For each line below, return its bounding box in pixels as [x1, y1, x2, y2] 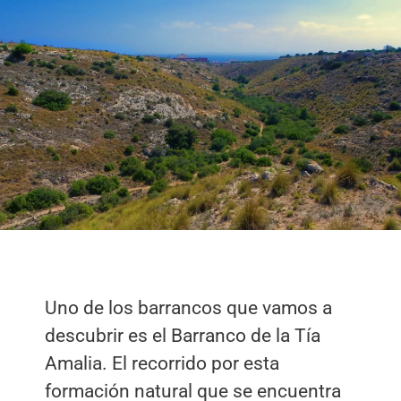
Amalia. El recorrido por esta [45, 352, 279, 374]
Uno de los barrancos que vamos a [45, 296, 332, 319]
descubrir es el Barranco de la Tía [45, 324, 320, 346]
